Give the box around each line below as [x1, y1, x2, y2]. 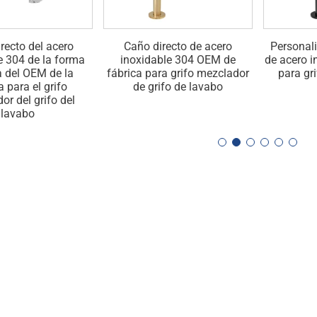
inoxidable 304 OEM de [120, 52, 236, 67]
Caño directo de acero [123, 39, 232, 53]
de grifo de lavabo [132, 79, 223, 93]
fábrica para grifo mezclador [106, 66, 249, 80]
